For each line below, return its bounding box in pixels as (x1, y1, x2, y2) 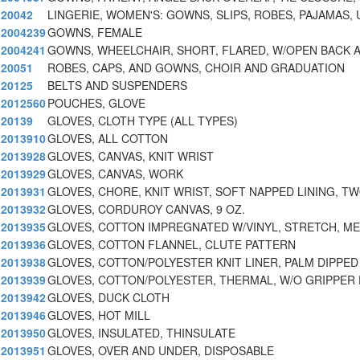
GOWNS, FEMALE (47, 24, 142, 41)
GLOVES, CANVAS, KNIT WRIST (47, 148, 214, 165)
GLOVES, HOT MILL (47, 307, 150, 324)
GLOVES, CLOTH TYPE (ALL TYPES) (47, 112, 238, 129)
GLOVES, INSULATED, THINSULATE (47, 325, 235, 342)
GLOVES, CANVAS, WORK (47, 166, 183, 182)
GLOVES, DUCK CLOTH (47, 289, 170, 306)
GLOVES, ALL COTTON (47, 130, 168, 147)
